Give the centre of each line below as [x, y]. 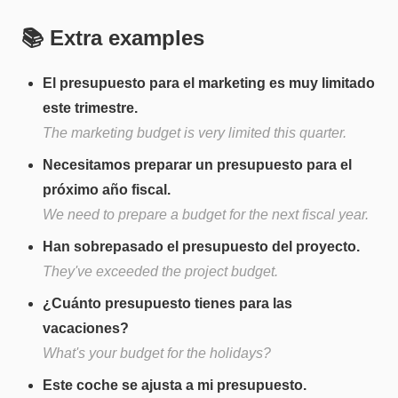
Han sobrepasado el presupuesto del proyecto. [201, 246]
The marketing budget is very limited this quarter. [195, 132]
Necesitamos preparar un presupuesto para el [197, 164]
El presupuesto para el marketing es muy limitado [209, 83]
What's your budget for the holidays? [157, 353]
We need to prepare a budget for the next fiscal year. [206, 214]
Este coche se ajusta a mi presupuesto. [175, 385]
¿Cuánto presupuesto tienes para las [167, 303]
